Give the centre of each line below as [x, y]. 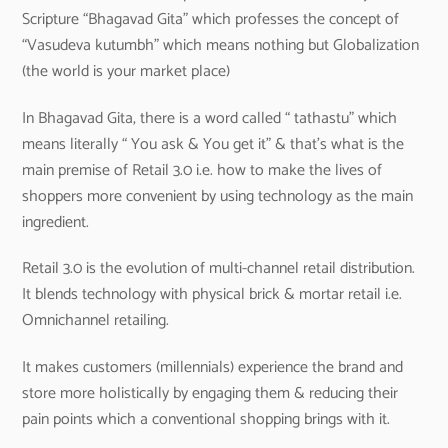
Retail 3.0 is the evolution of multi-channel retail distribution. [219, 269]
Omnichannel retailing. [96, 321]
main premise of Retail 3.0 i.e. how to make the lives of [202, 170]
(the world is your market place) [126, 71]
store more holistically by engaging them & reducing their [210, 394]
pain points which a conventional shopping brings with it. [206, 420]
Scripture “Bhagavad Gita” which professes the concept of [211, 19]
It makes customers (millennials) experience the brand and [213, 368]
